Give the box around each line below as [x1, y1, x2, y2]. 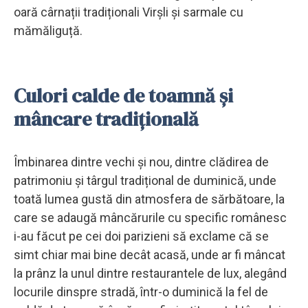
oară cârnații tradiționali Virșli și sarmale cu [14, 4, 243, 19]
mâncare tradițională [14, 105, 199, 132]
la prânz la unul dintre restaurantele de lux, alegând [14, 265, 287, 280]
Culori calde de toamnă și [14, 82, 233, 109]
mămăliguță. [14, 23, 82, 38]
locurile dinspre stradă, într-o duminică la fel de [14, 284, 268, 299]
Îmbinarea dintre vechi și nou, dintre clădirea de [14, 154, 269, 169]
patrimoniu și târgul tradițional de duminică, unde [14, 173, 276, 188]
